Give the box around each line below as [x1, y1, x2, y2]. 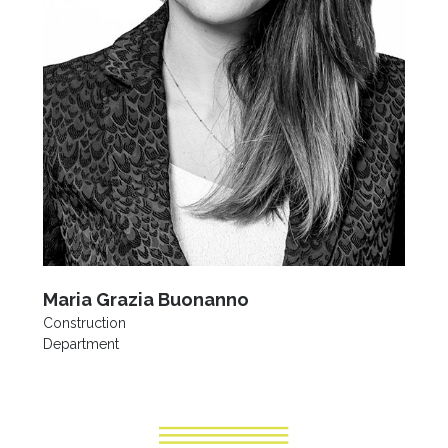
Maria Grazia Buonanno [42, 288, 249, 310]
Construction [42, 314, 126, 331]
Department [42, 335, 119, 352]
